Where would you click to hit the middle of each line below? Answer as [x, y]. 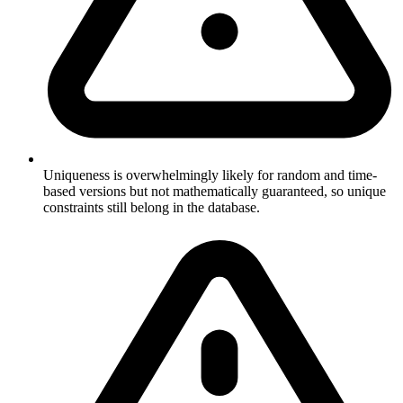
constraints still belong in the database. [152, 207]
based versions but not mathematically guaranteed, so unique [215, 191]
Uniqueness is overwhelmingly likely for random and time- [210, 175]
